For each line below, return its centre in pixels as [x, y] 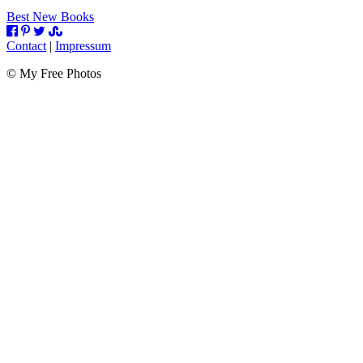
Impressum [83, 45]
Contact [26, 45]
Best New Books [50, 16]
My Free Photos [60, 73]
